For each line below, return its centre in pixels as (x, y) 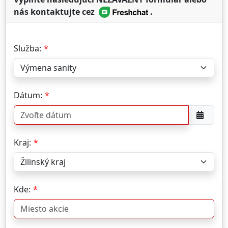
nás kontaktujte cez (55, 11)
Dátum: (28, 95)
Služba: (27, 48)
